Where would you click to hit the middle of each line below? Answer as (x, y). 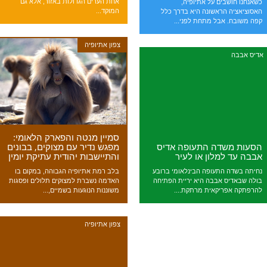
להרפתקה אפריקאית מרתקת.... (218, 190)
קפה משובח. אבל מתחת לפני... (218, 21)
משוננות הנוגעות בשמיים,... (81, 190)
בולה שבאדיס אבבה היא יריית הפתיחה (207, 180)
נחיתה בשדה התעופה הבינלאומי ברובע (207, 171)
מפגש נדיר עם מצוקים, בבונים (63, 146)
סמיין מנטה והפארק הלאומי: (66, 137)
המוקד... (107, 11)
